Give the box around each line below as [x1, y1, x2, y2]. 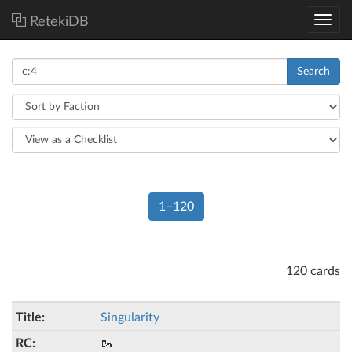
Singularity [101, 311, 159, 324]
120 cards [286, 265, 340, 277]
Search [297, 66, 330, 77]
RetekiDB [30, 15, 89, 29]
